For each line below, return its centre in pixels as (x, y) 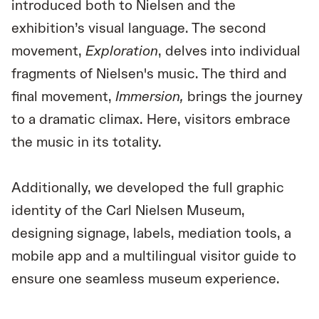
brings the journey (243, 97)
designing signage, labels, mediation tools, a (151, 234)
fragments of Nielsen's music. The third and (149, 74)
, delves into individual (229, 52)
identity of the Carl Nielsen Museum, (128, 211)
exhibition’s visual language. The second (139, 29)
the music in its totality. (87, 143)
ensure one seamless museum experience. (146, 279)
